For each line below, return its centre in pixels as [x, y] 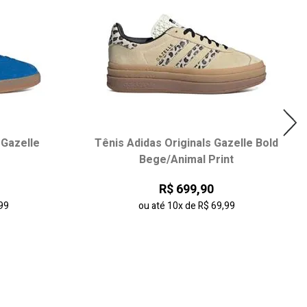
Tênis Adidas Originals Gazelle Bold [186, 143]
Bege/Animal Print [186, 160]
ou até [152, 206]
